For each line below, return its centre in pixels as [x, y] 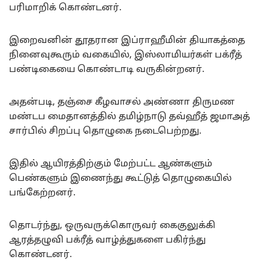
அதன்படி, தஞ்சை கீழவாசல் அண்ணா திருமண [122, 103]
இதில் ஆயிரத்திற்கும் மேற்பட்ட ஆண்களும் [111, 165]
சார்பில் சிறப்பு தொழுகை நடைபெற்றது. [105, 132]
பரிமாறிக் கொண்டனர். [65, 8]
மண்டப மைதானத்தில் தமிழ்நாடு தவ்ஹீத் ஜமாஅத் [129, 117]
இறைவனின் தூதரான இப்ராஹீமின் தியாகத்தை [127, 41]
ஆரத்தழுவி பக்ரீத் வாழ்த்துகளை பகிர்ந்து [107, 241]
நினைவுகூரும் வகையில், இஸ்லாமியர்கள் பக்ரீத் [126, 56]
